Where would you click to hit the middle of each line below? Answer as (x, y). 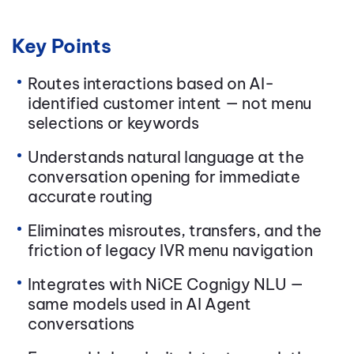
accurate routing (90, 197)
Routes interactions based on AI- (151, 84)
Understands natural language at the (166, 157)
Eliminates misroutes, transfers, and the (175, 231)
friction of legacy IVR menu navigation (170, 250)
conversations (81, 324)
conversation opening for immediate (164, 177)
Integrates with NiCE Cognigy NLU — (166, 284)
